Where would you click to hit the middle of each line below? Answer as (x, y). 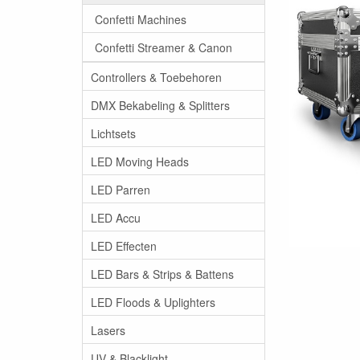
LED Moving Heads (140, 161)
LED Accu (116, 217)
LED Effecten (124, 245)
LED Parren (121, 189)
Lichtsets (113, 133)
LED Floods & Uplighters (153, 302)
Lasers (108, 330)
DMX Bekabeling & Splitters (160, 105)
